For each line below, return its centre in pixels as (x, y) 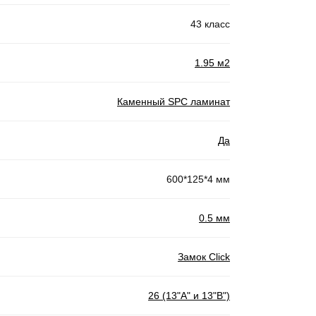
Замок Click (204, 256)
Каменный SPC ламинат (174, 101)
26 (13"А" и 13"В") (189, 295)
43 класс (210, 24)
